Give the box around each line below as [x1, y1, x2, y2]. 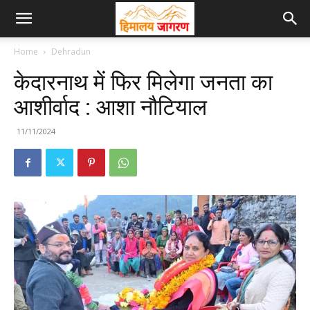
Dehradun [51, 46, 91, 57]
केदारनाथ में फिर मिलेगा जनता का [14, 69, 273, 95]
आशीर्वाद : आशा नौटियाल [14, 94, 207, 120]
